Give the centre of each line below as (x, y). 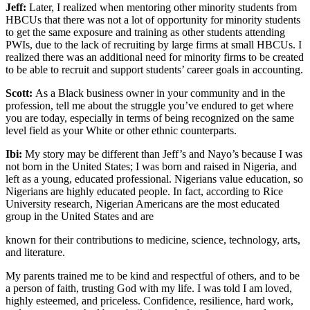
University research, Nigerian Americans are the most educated (143, 204)
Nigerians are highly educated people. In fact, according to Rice (144, 192)
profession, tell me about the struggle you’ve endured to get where (149, 106)
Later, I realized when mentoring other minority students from (162, 8)
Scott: (19, 93)
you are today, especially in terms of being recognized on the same (150, 118)
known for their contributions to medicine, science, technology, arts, (153, 240)
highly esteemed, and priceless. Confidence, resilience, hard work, (149, 301)
